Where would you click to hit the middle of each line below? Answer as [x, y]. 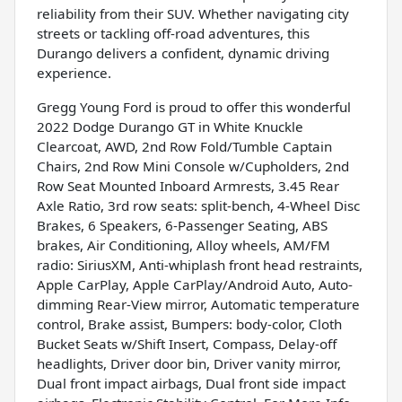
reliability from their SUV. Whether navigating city [193, 13]
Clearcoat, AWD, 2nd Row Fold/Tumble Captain [184, 146]
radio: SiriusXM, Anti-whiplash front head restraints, [200, 264]
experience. [74, 72]
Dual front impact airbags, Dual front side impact [191, 383]
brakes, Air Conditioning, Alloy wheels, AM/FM [184, 245]
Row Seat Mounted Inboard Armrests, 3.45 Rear [188, 185]
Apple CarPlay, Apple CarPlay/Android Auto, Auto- [195, 284]
